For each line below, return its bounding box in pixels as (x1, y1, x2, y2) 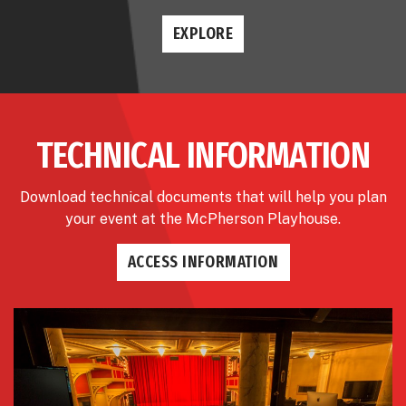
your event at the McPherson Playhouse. (65, 210, 341, 228)
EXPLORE (172, 24, 234, 44)
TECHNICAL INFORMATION (35, 134, 371, 179)
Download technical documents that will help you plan (19, 188, 387, 207)
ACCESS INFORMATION (127, 252, 279, 273)
